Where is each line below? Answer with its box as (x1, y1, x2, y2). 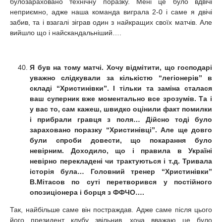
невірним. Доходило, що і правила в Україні (30, 146, 212, 155)
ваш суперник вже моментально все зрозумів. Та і (30, 94, 212, 103)
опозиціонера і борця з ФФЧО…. (30, 188, 144, 196)
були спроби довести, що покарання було (30, 136, 212, 144)
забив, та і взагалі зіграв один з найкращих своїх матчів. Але (10, 18, 212, 26)
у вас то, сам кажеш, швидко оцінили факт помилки (30, 105, 212, 113)
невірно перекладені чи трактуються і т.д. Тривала (30, 157, 212, 165)
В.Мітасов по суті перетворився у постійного (30, 177, 212, 186)
